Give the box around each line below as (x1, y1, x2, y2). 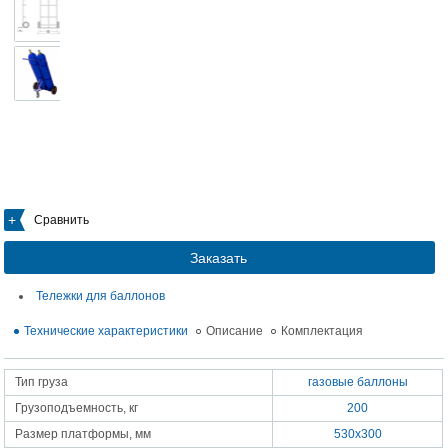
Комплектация (281, 324, 364, 338)
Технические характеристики (24, 324, 189, 338)
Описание (206, 324, 264, 338)
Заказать (190, 250, 248, 266)
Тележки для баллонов (36, 289, 166, 303)
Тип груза (15, 375, 69, 389)
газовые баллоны (307, 375, 408, 389)
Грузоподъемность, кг (15, 401, 139, 415)
